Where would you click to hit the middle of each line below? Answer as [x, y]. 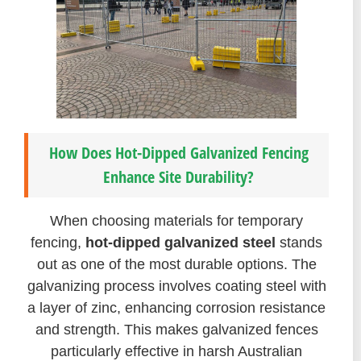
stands [299, 243]
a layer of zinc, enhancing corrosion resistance [176, 308]
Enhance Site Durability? [178, 177]
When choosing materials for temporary [176, 221]
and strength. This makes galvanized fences [176, 330]
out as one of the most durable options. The [176, 265]
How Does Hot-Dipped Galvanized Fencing [178, 153]
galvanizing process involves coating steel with [176, 286]
